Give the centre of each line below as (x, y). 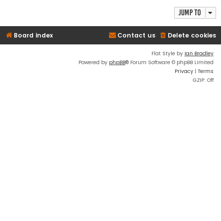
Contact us (136, 35)
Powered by (94, 62)
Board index (33, 35)
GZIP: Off (203, 80)
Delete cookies (192, 35)
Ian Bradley (199, 53)
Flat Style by (168, 53)
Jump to (190, 12)
